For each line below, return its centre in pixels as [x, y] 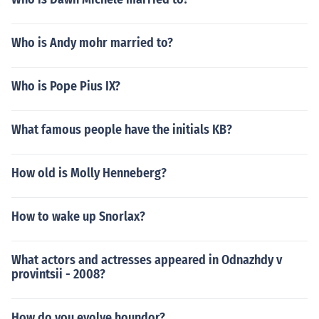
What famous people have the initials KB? [122, 130]
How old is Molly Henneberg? [89, 173]
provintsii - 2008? [58, 274]
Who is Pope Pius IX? [66, 86]
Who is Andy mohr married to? [92, 43]
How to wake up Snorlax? [78, 216]
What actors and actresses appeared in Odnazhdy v [147, 260]
